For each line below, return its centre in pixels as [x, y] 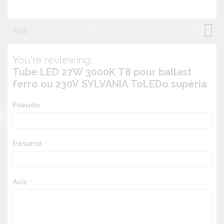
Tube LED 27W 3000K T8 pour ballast [102, 72]
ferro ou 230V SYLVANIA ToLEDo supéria [110, 84]
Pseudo [26, 105]
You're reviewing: [52, 60]
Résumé [27, 143]
